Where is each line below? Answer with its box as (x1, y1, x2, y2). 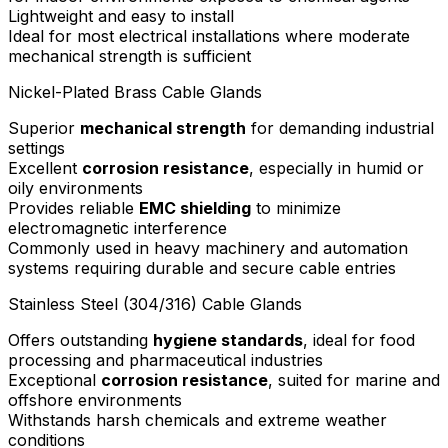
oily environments (8, 177, 143, 198)
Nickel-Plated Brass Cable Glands (8, 81, 262, 102)
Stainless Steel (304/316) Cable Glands (8, 293, 302, 314)
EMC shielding (139, 197, 251, 218)
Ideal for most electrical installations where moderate (8, 25, 410, 46)
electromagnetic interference (8, 217, 227, 238)
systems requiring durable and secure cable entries (8, 257, 396, 278)
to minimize (251, 197, 341, 218)
